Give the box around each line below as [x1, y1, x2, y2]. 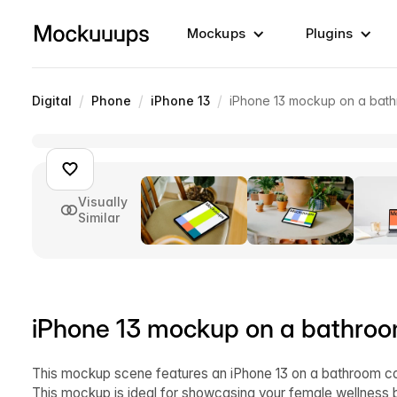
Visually [78, 194, 128, 210]
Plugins [305, 25, 354, 42]
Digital [32, 93, 72, 108]
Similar [78, 210, 120, 226]
